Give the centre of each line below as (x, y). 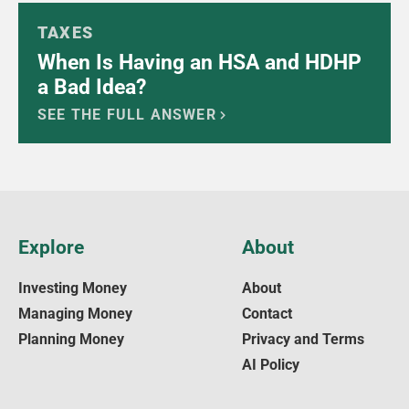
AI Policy (270, 365)
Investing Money (73, 288)
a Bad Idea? (92, 88)
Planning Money (71, 340)
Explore (51, 248)
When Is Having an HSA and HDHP (199, 63)
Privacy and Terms (303, 340)
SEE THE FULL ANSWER (127, 115)
